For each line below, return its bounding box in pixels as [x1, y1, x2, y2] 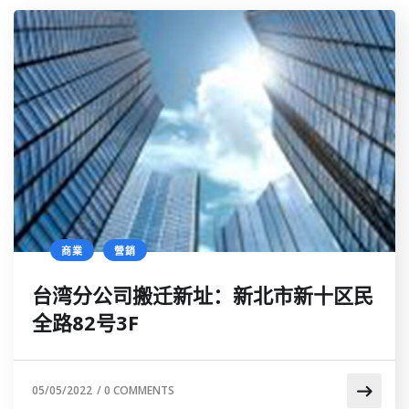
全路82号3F [32, 308, 139, 336]
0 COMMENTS [104, 382, 174, 398]
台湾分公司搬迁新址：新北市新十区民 [32, 280, 373, 309]
